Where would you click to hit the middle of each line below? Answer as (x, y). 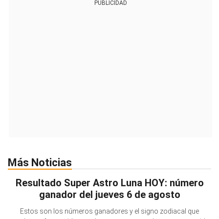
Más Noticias (44, 163)
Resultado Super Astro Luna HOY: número (109, 183)
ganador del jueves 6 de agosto (109, 195)
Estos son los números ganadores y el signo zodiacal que (109, 211)
